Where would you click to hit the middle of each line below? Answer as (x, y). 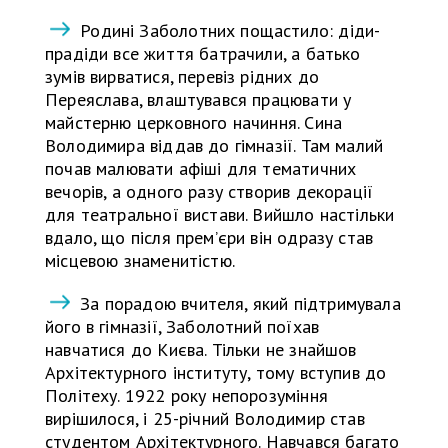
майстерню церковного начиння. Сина (194, 122)
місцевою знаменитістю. (140, 260)
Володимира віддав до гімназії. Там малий (214, 145)
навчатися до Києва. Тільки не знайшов (201, 349)
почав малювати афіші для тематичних (201, 168)
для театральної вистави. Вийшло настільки (220, 214)
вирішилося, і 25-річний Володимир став (205, 418)
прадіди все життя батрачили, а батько (203, 53)
